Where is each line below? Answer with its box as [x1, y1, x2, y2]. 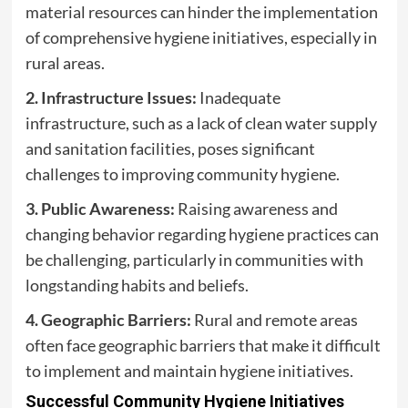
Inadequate [196, 87, 280, 108]
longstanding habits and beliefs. [25, 275, 249, 296]
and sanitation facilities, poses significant [25, 138, 315, 159]
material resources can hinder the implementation [25, 2, 378, 23]
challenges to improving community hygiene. [25, 164, 340, 185]
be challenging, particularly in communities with [25, 250, 363, 270]
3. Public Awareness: [25, 199, 175, 219]
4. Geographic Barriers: [25, 310, 191, 331]
